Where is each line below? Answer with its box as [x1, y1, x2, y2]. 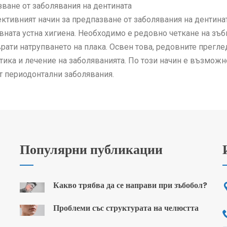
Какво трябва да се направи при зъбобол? [53, 179, 207, 192]
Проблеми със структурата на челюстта [53, 202, 199, 214]
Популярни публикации [20, 140, 163, 159]
